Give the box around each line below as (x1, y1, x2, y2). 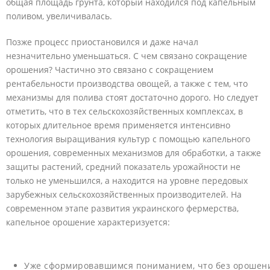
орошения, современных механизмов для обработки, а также (6, 147, 261, 159)
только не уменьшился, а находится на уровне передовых (6, 175, 248, 187)
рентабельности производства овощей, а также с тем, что (6, 78, 248, 90)
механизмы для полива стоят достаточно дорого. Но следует (6, 92, 259, 104)
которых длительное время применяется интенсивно (6, 119, 230, 131)
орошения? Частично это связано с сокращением (6, 64, 213, 76)
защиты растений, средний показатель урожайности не (6, 161, 240, 173)
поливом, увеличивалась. (6, 10, 112, 22)
